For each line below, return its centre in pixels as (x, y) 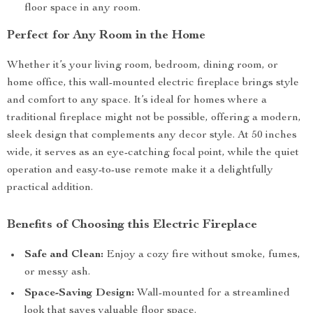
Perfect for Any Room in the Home (106, 36)
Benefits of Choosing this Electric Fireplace (132, 225)
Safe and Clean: (64, 255)
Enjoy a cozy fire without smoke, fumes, (202, 255)
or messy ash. (57, 272)
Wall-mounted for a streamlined (212, 293)
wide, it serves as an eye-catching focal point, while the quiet (153, 153)
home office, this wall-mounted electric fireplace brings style (153, 83)
